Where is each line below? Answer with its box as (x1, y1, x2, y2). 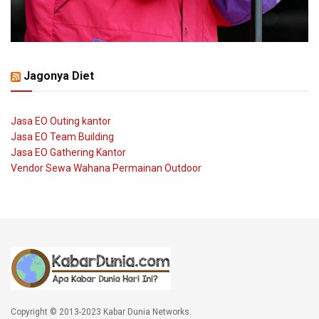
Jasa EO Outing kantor (11, 115, 111, 127)
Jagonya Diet (23, 69, 94, 83)
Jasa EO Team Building (11, 131, 114, 143)
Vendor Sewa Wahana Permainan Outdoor (11, 162, 202, 174)
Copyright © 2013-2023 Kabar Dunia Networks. (11, 307, 192, 318)
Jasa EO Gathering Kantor (11, 147, 126, 159)
